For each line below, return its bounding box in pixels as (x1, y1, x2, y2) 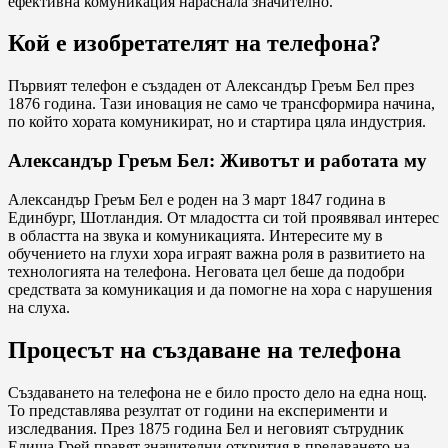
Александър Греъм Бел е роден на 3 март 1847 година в (8, 190, 386, 208)
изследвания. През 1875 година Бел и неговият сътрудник (8, 419, 404, 437)
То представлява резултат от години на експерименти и (8, 401, 388, 419)
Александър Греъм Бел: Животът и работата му (8, 150, 427, 172)
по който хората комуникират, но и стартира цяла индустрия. (8, 113, 426, 131)
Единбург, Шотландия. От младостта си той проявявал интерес (8, 208, 439, 226)
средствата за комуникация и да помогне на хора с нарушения (8, 280, 432, 298)
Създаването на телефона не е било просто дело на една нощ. (8, 383, 427, 401)
